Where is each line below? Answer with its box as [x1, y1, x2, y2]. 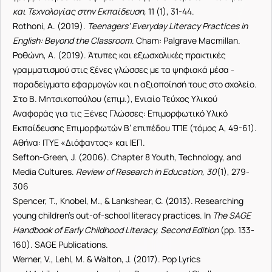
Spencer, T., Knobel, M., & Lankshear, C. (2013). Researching [13, 195, 243, 206]
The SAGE [212, 209, 251, 221]
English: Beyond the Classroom [13, 35, 132, 46]
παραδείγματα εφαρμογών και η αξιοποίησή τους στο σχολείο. [13, 78, 257, 90]
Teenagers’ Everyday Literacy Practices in [87, 20, 248, 32]
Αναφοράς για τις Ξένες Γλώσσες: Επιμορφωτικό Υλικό [13, 107, 228, 119]
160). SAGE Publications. [13, 239, 108, 250]
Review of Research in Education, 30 [76, 166, 217, 177]
